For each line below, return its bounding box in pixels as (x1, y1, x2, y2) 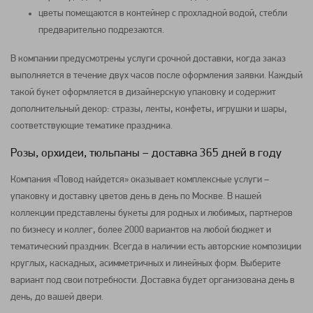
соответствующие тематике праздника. (10, 121, 173, 132)
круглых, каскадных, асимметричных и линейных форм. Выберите (10, 259, 281, 270)
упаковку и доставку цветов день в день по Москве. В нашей (10, 191, 261, 203)
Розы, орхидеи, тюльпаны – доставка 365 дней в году (10, 147, 282, 159)
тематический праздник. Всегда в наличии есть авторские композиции (10, 242, 301, 253)
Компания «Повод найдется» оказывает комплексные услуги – (10, 175, 269, 186)
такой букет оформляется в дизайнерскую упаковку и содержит (10, 87, 276, 99)
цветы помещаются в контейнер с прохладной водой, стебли (38, 8, 287, 19)
